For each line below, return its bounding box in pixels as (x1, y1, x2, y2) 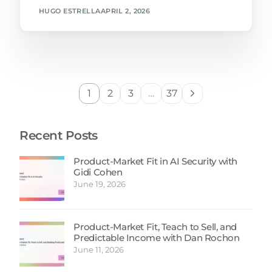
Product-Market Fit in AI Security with (73, 155, 238, 168)
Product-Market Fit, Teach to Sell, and (73, 221, 237, 233)
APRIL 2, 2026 (100, 7, 151, 16)
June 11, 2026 (73, 245, 124, 255)
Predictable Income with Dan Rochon (73, 232, 240, 244)
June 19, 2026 (73, 179, 126, 189)
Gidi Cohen (73, 166, 123, 178)
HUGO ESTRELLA (38, 7, 101, 16)
